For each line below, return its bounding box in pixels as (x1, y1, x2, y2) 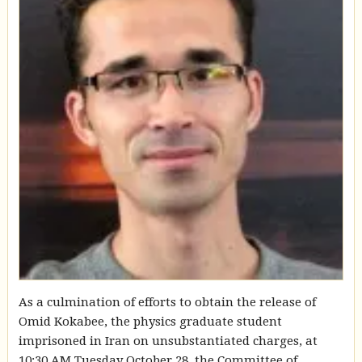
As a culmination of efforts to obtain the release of (18, 294, 316, 309)
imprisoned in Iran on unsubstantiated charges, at (18, 333, 318, 348)
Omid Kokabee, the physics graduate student (18, 314, 282, 329)
